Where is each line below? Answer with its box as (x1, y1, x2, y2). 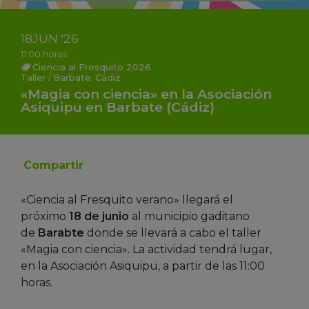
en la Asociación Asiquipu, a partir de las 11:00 (21, 259, 265, 272)
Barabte (38, 226, 84, 239)
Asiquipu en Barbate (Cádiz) (21, 98, 215, 115)
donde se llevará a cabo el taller (84, 226, 261, 239)
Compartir (23, 158, 83, 172)
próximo (21, 209, 69, 223)
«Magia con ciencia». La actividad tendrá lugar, (21, 242, 272, 256)
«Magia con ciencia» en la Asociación (21, 85, 272, 102)
